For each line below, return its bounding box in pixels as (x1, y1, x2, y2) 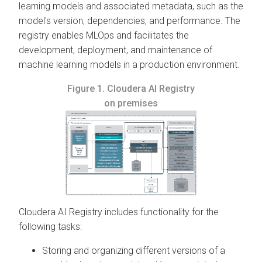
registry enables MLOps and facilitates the (19, 29, 189, 41)
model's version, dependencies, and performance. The (19, 15, 240, 26)
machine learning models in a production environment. (19, 58, 240, 70)
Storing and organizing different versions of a (42, 245, 225, 257)
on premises (104, 97, 158, 109)
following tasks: (19, 221, 82, 233)
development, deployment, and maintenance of (19, 44, 212, 56)
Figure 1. (67, 82, 107, 94)
